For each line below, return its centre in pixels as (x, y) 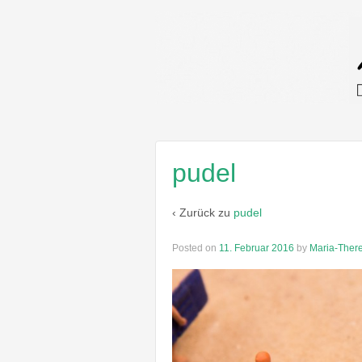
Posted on (196, 248)
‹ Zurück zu (203, 213)
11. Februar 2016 (257, 248)
